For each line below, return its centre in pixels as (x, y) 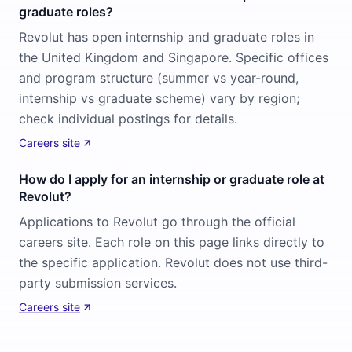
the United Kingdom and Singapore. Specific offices (174, 57)
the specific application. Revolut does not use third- (173, 262)
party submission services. (98, 283)
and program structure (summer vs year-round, (159, 78)
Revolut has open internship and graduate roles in (167, 37)
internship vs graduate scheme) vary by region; (159, 98)
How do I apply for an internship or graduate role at (172, 179)
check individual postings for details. (128, 119)
